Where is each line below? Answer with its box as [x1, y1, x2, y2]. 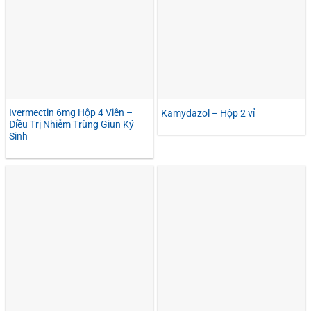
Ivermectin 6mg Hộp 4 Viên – [9, 107, 133, 119]
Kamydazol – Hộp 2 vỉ [161, 108, 255, 119]
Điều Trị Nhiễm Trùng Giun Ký [9, 119, 134, 131]
